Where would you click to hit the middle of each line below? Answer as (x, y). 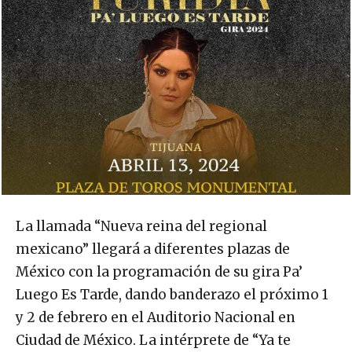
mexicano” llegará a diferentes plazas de (153, 249)
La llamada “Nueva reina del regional (141, 227)
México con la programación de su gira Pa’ (159, 272)
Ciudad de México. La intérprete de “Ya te (153, 341)
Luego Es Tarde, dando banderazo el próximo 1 (172, 295)
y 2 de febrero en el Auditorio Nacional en (156, 318)
